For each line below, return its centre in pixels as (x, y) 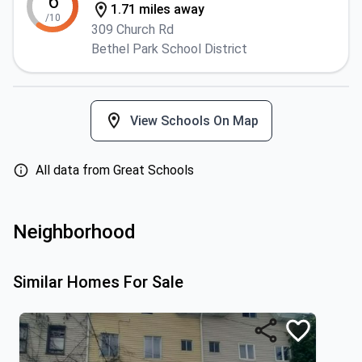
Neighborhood (74, 232)
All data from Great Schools (115, 170)
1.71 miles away (158, 9)
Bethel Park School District (169, 49)
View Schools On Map (194, 120)
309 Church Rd (133, 29)
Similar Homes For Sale (98, 282)
